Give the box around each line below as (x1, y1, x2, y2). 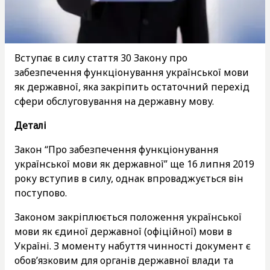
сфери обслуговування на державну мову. (14, 94, 216, 108)
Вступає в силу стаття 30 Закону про (14, 51, 187, 64)
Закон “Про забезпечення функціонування (14, 142, 218, 156)
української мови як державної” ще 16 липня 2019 (14, 157, 254, 171)
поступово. (14, 186, 67, 199)
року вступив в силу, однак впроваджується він (14, 171, 243, 185)
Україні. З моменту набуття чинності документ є (14, 239, 251, 253)
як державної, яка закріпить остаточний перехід (14, 80, 250, 93)
